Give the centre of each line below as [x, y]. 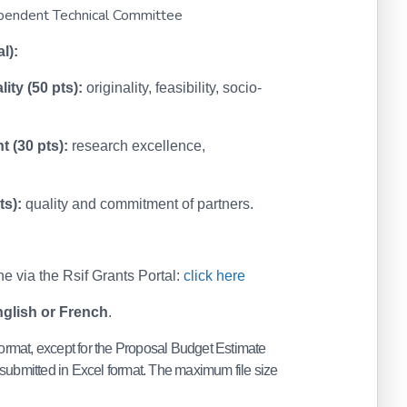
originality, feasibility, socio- [172, 88]
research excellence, [137, 146]
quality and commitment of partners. [138, 204]
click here [214, 276]
